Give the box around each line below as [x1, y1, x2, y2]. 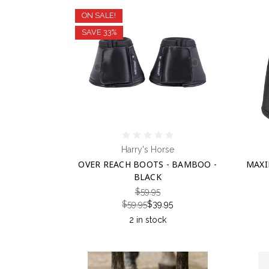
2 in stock [128, 214, 166, 225]
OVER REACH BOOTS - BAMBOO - [78, 158, 217, 170]
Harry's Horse [121, 144, 174, 154]
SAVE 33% [81, 28, 116, 37]
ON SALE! [81, 11, 116, 20]
